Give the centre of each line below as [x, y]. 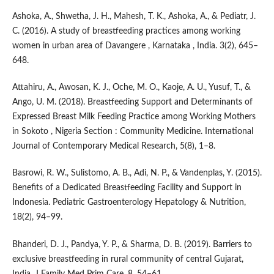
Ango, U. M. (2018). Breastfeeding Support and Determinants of [132, 102]
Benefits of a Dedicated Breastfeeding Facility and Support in [127, 188]
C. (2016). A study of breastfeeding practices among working [126, 31]
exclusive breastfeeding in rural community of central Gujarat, [128, 259]
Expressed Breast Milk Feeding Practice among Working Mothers [134, 117]
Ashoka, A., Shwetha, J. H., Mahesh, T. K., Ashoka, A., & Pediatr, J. [134, 17]
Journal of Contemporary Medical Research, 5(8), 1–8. [113, 146]
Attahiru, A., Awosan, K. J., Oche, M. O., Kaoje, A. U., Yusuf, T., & [131, 88]
